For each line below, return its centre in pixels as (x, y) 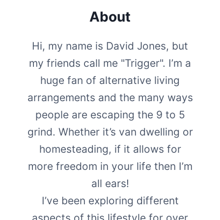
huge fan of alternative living (110, 80)
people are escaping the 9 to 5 (110, 114)
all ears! (110, 183)
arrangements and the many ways (110, 97)
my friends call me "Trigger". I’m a (110, 63)
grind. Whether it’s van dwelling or (110, 132)
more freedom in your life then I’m (110, 166)
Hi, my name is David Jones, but (110, 46)
